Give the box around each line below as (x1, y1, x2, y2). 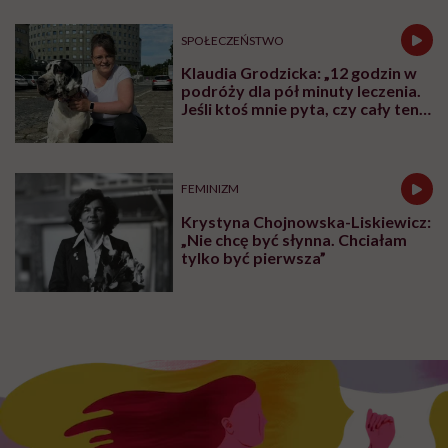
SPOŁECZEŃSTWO (181, 32, 285, 48)
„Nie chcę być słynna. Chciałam (181, 229, 408, 249)
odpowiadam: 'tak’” (181, 135, 327, 155)
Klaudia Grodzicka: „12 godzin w (181, 63, 418, 83)
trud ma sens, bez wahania (181, 117, 377, 137)
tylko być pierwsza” (181, 247, 327, 267)
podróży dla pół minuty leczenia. (181, 81, 422, 101)
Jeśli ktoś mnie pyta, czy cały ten (181, 99, 420, 119)
